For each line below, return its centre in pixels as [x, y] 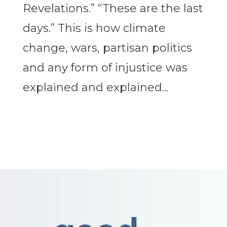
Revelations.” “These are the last [113, 9]
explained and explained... [95, 88]
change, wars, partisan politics [107, 48]
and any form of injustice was [105, 68]
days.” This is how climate [94, 28]
